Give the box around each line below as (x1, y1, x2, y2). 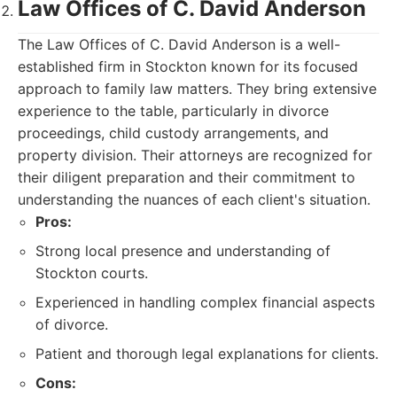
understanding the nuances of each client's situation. (18, 191, 370, 208)
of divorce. (35, 315, 108, 333)
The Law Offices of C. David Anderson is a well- (18, 35, 340, 53)
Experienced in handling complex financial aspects (35, 293, 375, 311)
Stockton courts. (35, 264, 148, 282)
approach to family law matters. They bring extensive (18, 80, 377, 97)
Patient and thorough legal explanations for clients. (35, 345, 378, 362)
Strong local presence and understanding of (35, 242, 331, 260)
